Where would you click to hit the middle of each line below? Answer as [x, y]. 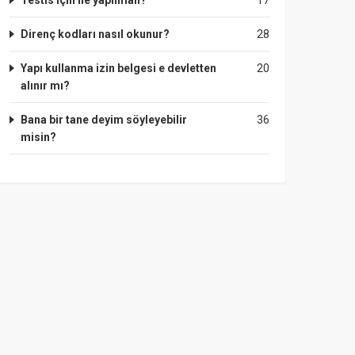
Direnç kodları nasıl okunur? [95, 34]
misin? [38, 137]
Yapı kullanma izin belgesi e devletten [118, 68]
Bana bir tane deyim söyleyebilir [104, 120]
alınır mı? [45, 86]
